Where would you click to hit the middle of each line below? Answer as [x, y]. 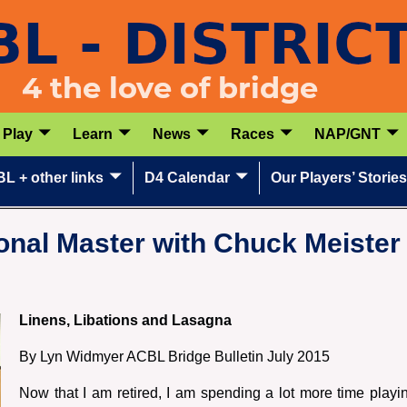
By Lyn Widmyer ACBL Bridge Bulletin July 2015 [175, 356]
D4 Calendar [187, 177]
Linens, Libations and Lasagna [126, 320]
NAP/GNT [347, 134]
